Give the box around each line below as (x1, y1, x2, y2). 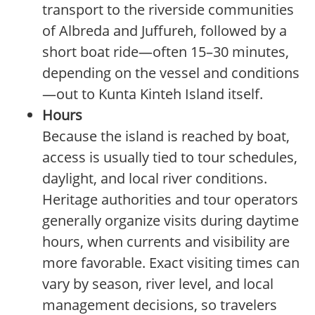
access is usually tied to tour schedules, (42, 148, 297, 167)
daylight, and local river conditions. (42, 169, 267, 188)
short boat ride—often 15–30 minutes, (42, 42, 289, 62)
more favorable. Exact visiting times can (42, 253, 300, 273)
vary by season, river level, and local (42, 274, 274, 294)
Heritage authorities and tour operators (42, 190, 298, 210)
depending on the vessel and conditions (42, 63, 300, 83)
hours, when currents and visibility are (42, 232, 290, 252)
